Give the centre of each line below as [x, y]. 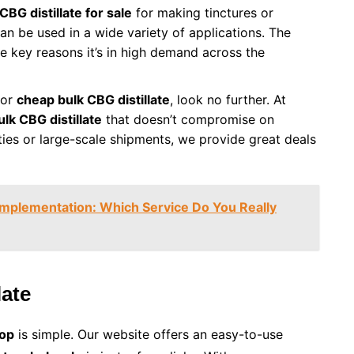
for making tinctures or [203, 13]
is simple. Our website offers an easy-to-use [149, 335]
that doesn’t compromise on [188, 120]
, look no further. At [228, 100]
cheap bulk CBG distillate [93, 100]
